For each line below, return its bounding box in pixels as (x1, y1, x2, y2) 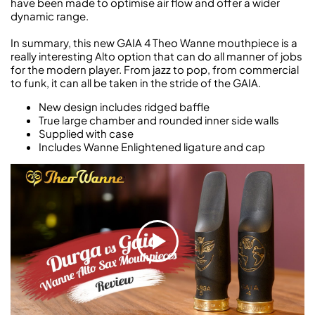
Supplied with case (39, 127, 134, 141)
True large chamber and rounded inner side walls (39, 113, 279, 127)
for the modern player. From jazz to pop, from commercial (11, 63, 299, 77)
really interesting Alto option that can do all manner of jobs (11, 49, 302, 63)
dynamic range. (11, 9, 89, 23)
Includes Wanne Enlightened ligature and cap (39, 140, 265, 154)
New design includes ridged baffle (39, 100, 210, 114)
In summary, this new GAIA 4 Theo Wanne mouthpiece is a (11, 36, 297, 50)
